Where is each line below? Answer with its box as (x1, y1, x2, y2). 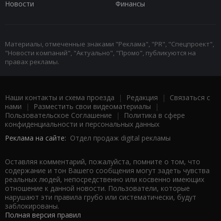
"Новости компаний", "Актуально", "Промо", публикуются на (5, 48, 196, 58)
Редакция (126, 93, 158, 103)
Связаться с (170, 93, 210, 103)
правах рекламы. (5, 57, 59, 67)
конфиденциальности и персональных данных (5, 119, 159, 129)
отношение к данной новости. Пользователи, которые (5, 184, 190, 193)
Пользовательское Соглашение (5, 110, 112, 120)
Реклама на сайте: (5, 133, 66, 143)
